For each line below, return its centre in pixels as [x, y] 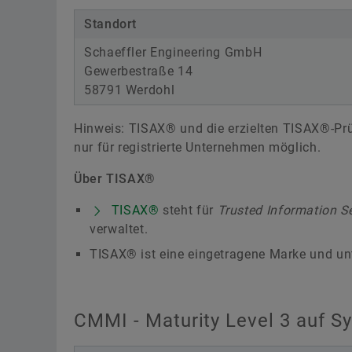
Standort [111, 24]
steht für [188, 210]
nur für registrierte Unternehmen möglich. [198, 147]
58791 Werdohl [130, 90]
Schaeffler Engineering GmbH [173, 52]
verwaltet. [119, 229]
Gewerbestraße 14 [139, 71]
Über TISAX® [115, 179]
